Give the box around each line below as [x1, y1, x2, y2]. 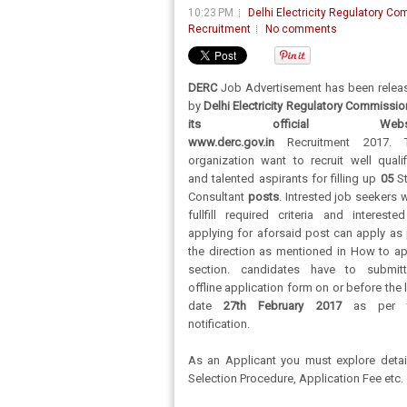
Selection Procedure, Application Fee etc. [188, 372, 403, 385]
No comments [265, 23, 337, 35]
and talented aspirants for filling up [188, 172, 381, 185]
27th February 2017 [223, 299, 342, 313]
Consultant [188, 190, 244, 203]
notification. [188, 317, 250, 331]
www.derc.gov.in [188, 135, 288, 149]
